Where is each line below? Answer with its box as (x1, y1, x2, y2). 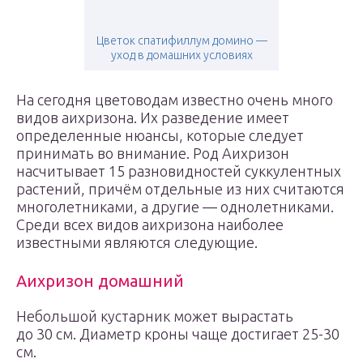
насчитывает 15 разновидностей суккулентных (16, 163, 341, 179)
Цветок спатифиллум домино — (96, 34, 267, 47)
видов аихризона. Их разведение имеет (16, 109, 289, 126)
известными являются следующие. (16, 234, 258, 250)
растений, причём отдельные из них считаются (16, 181, 344, 197)
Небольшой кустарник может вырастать (16, 308, 293, 324)
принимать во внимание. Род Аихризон (16, 145, 289, 161)
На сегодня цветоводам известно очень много (16, 92, 333, 108)
